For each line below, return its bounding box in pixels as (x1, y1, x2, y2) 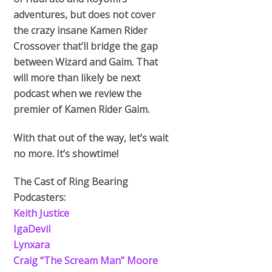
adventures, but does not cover (13, 7, 156, 21)
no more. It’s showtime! (13, 146, 119, 160)
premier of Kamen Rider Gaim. (13, 102, 150, 116)
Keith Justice (13, 206, 70, 220)
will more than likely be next (13, 70, 141, 84)
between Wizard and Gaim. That (13, 55, 158, 69)
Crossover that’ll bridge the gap (13, 39, 158, 53)
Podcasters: (13, 191, 66, 205)
